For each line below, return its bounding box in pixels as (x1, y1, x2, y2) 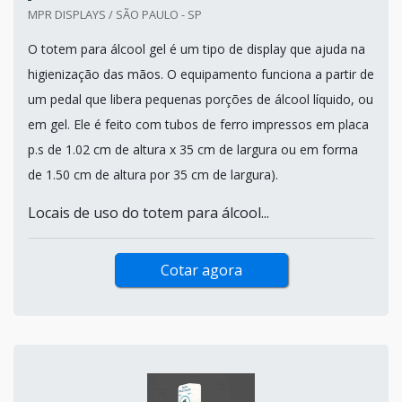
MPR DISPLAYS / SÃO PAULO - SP (28, 5, 202, 22)
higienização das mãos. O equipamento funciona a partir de (28, 65, 374, 83)
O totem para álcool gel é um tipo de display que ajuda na (28, 39, 365, 57)
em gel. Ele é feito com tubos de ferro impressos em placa (28, 115, 369, 133)
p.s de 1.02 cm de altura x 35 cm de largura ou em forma (28, 140, 358, 158)
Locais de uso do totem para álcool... (28, 202, 269, 223)
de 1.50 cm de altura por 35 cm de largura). (28, 165, 278, 183)
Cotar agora (160, 259, 242, 280)
